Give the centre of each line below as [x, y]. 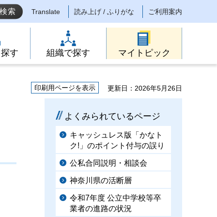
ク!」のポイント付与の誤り [117, 146]
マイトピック [144, 53]
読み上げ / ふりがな [104, 12]
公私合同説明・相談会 [108, 163]
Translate [46, 12]
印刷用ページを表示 [65, 88]
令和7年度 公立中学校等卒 [116, 198]
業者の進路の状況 [101, 209]
